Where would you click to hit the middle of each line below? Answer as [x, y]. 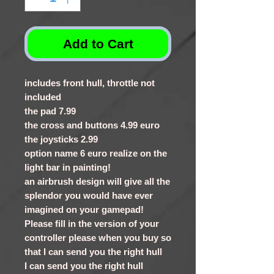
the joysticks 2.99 [61, 139]
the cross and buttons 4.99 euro [92, 125]
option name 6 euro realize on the [96, 154]
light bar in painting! [68, 168]
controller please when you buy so [98, 238]
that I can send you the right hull [93, 252]
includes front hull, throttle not [90, 83]
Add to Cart [98, 44]
